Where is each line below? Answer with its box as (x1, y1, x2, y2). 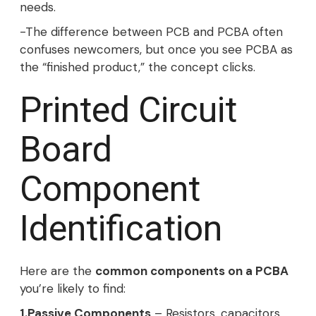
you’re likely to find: (20, 281, 126, 296)
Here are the (20, 263, 95, 279)
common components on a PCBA (95, 263, 288, 279)
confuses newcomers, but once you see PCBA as (20, 42, 293, 57)
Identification (20, 208, 222, 249)
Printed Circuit (20, 90, 237, 130)
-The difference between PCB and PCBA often (20, 24, 283, 39)
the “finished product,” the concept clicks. (20, 59, 255, 75)
